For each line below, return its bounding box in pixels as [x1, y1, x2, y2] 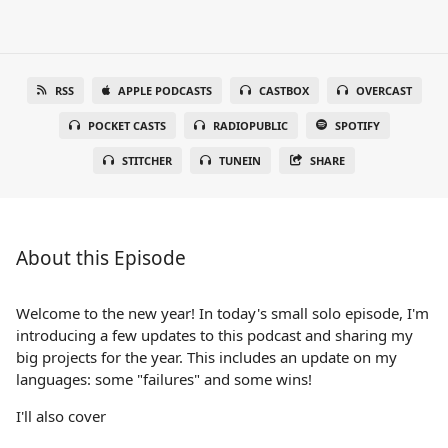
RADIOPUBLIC [212, 118, 288, 133]
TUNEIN [218, 153, 261, 168]
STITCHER [121, 153, 172, 168]
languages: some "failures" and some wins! [16, 369, 312, 389]
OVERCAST [355, 83, 412, 98]
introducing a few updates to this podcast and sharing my [16, 325, 413, 345]
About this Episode [16, 245, 186, 271]
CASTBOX [258, 83, 309, 98]
